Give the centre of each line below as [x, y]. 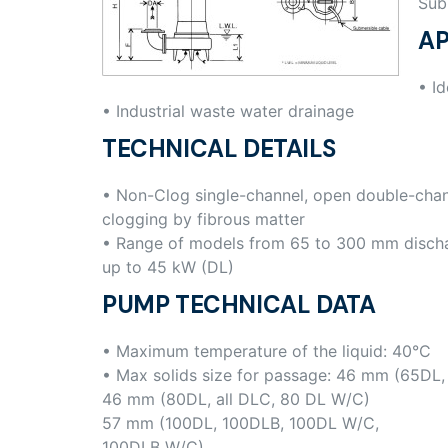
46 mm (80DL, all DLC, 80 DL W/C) [236, 399]
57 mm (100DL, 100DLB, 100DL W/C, [240, 423]
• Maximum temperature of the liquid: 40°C [266, 351]
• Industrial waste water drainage [228, 111]
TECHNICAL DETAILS [219, 149]
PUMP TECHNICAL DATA [239, 305]
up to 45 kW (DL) [168, 267]
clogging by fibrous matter [203, 219]
